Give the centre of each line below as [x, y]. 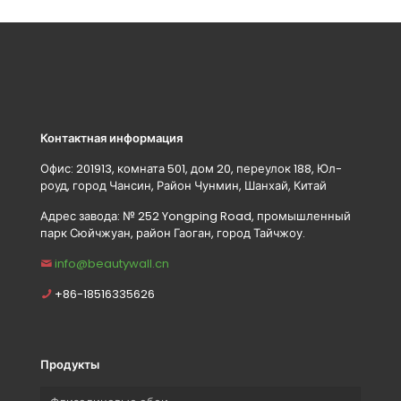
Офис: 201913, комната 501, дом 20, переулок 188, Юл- [191, 169]
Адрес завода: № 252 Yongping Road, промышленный [196, 217]
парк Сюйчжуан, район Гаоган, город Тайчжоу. [173, 234]
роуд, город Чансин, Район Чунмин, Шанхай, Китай [183, 186]
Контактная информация [111, 139]
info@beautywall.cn [112, 264]
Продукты [70, 365]
